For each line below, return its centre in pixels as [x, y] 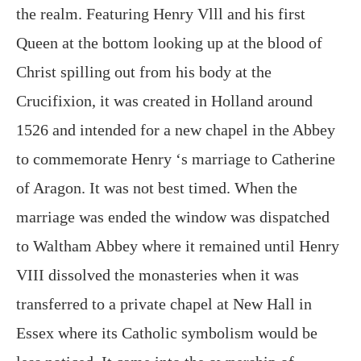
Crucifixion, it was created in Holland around [164, 100]
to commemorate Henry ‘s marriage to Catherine [176, 158]
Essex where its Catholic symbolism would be [167, 332]
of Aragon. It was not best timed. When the [157, 187]
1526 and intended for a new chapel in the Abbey [176, 129]
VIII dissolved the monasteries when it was [158, 274]
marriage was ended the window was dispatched [173, 216]
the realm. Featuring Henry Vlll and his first [161, 13]
